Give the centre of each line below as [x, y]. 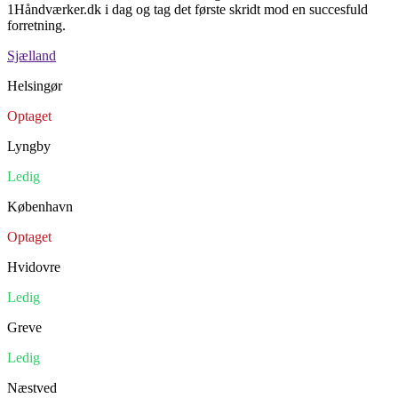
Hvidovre [34, 267]
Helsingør [35, 85]
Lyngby [29, 146]
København [40, 206]
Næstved [32, 387]
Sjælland [32, 55]
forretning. [36, 25]
